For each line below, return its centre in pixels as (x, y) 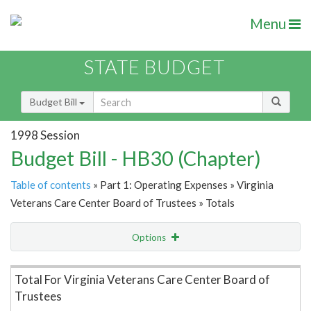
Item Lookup (41, 267)
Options (150, 238)
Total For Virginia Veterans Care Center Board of (142, 280)
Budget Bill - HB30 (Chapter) (136, 158)
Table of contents (51, 185)
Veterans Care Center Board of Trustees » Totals (123, 203)
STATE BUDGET (154, 67)
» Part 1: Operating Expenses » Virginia (182, 185)
